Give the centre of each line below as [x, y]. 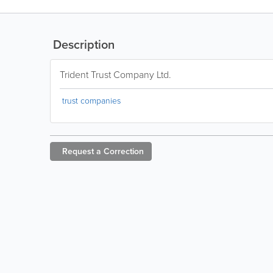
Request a [82, 151]
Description [82, 44]
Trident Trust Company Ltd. [115, 75]
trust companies [91, 101]
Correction [124, 151]
